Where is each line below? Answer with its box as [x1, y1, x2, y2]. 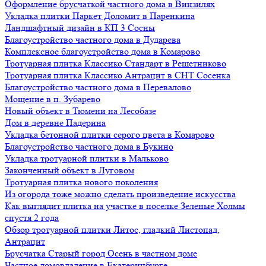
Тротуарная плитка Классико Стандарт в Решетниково [5, 58, 226, 69]
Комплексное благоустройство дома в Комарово [5, 46, 200, 57]
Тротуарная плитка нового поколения [5, 176, 158, 188]
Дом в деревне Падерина [5, 117, 106, 128]
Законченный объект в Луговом [5, 164, 134, 176]
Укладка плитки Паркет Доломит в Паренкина [5, 10, 195, 21]
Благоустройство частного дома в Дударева [5, 34, 180, 45]
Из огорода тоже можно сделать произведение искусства [5, 188, 236, 199]
